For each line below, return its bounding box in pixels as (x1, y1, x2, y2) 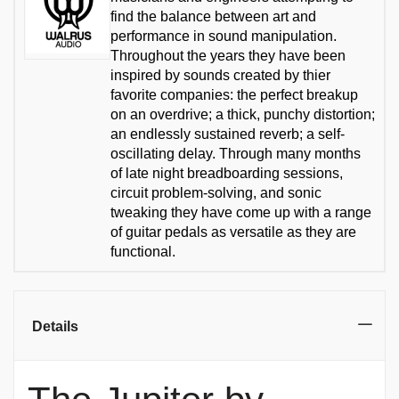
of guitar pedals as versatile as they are (110, 224, 356, 240)
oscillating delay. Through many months (110, 145, 361, 161)
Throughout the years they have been (110, 47, 346, 63)
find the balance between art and (110, 8, 316, 24)
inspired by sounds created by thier (110, 67, 330, 83)
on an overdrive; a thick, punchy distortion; (110, 106, 375, 122)
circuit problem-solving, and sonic (110, 184, 322, 200)
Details (32, 318, 78, 334)
